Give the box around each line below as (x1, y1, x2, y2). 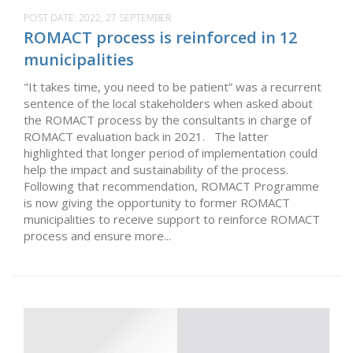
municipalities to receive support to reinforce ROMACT (24, 211, 320, 228)
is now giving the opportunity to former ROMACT (24, 195, 290, 211)
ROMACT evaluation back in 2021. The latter (24, 128, 269, 145)
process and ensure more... (24, 228, 171, 244)
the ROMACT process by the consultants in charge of (24, 112, 311, 128)
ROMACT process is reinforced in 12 (24, 27, 297, 49)
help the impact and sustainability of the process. (24, 162, 288, 178)
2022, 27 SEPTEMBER (79, 11, 172, 25)
